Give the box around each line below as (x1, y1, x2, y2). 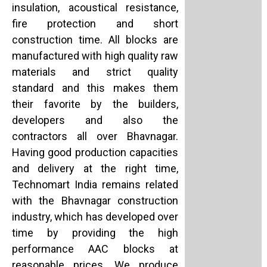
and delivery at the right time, (12, 162, 178, 175)
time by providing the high (12, 226, 178, 240)
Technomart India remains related (12, 178, 178, 191)
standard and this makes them (12, 82, 178, 95)
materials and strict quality (12, 66, 178, 79)
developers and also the (12, 114, 178, 127)
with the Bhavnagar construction (12, 194, 178, 207)
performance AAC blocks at (12, 243, 178, 256)
